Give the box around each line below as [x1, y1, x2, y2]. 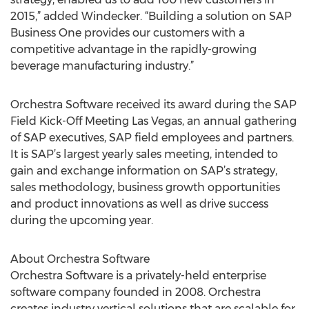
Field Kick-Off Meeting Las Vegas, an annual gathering [10, 114, 297, 128]
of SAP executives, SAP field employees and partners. [10, 131, 294, 144]
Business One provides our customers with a [10, 26, 245, 39]
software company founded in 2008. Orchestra [10, 286, 261, 299]
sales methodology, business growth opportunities [10, 181, 280, 194]
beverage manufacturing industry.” [10, 59, 194, 72]
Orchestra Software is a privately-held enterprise [10, 269, 266, 282]
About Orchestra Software [10, 252, 150, 266]
